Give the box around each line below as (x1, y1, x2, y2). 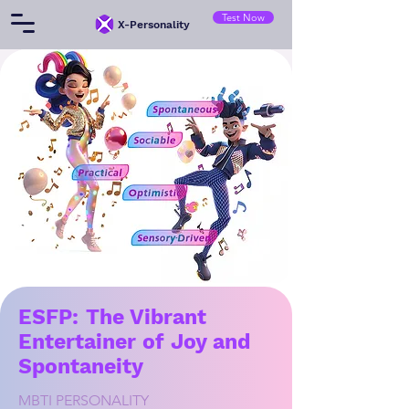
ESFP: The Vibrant (18, 305, 206, 330)
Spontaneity (18, 354, 143, 379)
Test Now (222, 11, 265, 24)
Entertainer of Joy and (18, 330, 250, 354)
